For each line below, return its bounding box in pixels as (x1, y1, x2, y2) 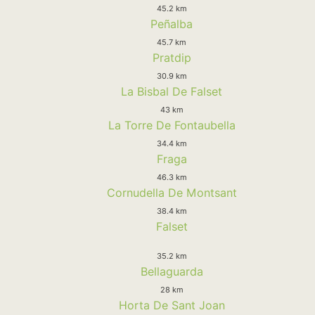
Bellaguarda (140, 264, 203, 278)
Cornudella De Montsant (106, 185, 237, 200)
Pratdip (152, 50, 191, 65)
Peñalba (150, 16, 193, 31)
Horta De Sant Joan (118, 297, 225, 312)
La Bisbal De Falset (121, 84, 222, 98)
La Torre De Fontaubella (108, 117, 236, 132)
